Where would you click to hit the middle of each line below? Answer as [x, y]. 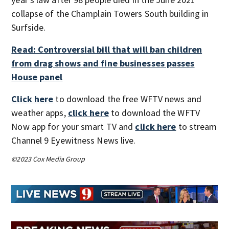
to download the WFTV [154, 112]
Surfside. [29, 27]
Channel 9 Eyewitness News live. [74, 140]
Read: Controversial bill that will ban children [107, 49]
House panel [37, 77]
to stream [197, 126]
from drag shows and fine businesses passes [103, 63]
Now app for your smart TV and [73, 126]
